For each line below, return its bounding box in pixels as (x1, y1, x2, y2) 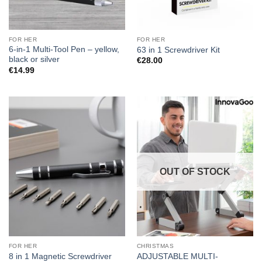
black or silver (8, 55, 60, 64)
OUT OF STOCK (160, 166, 230, 177)
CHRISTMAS (136, 242, 174, 249)
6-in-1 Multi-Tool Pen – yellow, (8, 45, 119, 54)
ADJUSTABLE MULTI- (136, 251, 218, 261)
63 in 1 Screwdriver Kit (136, 45, 220, 54)
